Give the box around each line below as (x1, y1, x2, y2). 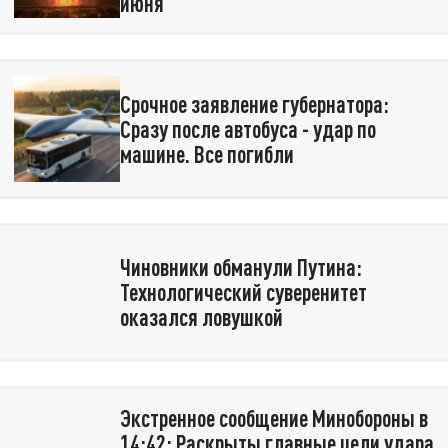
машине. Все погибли (119, 139, 294, 168)
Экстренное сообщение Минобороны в (119, 404, 428, 433)
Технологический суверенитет (119, 278, 367, 307)
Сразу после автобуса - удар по (119, 114, 376, 143)
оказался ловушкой (119, 303, 283, 332)
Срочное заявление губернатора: (119, 89, 389, 118)
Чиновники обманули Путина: (119, 253, 362, 282)
